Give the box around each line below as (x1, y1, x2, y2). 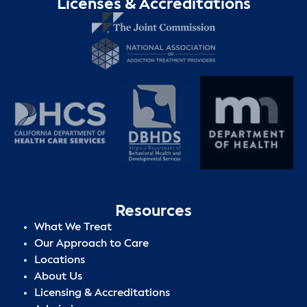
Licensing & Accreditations (34, 288, 170, 299)
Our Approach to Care (34, 238, 149, 250)
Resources (115, 204, 192, 220)
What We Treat (34, 222, 112, 234)
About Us (34, 271, 82, 283)
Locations (34, 255, 85, 267)
